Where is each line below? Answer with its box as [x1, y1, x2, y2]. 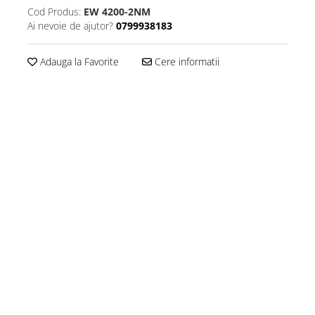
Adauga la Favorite [37, 54, 119, 68]
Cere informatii [152, 54, 219, 68]
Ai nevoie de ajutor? [27, 18, 113, 32]
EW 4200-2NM [84, 4, 150, 18]
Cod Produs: [27, 4, 81, 18]
